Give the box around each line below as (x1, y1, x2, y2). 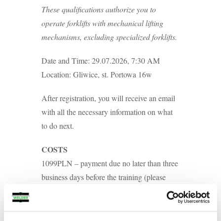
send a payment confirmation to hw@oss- (41, 185, 171, 196)
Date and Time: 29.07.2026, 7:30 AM (41, 55, 160, 66)
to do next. (41, 120, 76, 131)
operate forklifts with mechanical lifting (41, 18, 163, 29)
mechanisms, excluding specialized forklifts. (41, 32, 177, 42)
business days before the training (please (41, 172, 166, 183)
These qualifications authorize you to (41, 4, 156, 15)
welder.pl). (41, 199, 74, 210)
